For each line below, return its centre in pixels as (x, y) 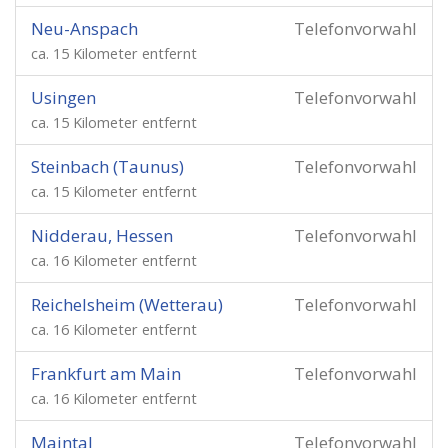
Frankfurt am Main (106, 373)
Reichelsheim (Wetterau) (127, 304)
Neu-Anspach (84, 28)
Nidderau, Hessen (102, 235)
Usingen (63, 97)
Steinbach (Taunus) (107, 166)
